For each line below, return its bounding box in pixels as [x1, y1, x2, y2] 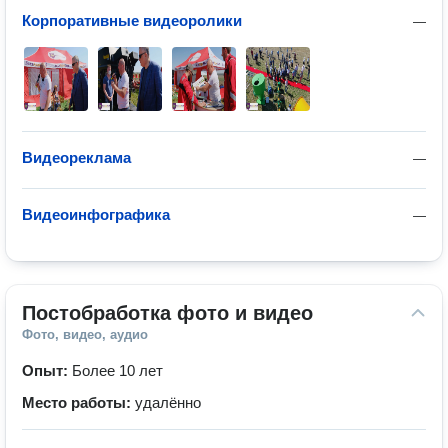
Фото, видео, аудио [22, 327, 148, 342]
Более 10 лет [72, 362, 163, 379]
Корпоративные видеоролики [22, 12, 242, 29]
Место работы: [22, 394, 135, 411]
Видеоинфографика [22, 206, 170, 223]
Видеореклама [22, 149, 131, 166]
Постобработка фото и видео [22, 302, 313, 324]
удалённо [135, 394, 201, 411]
